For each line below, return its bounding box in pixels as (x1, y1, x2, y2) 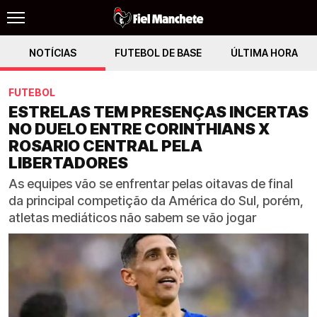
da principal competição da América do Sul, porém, (8, 193, 304, 208)
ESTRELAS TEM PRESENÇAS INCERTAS (8, 103, 309, 121)
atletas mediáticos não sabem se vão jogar (8, 210, 256, 225)
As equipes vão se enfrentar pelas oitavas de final (8, 176, 293, 191)
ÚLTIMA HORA (230, 47, 298, 59)
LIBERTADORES (8, 154, 128, 172)
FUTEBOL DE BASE (115, 47, 202, 59)
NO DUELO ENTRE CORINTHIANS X (8, 120, 270, 138)
